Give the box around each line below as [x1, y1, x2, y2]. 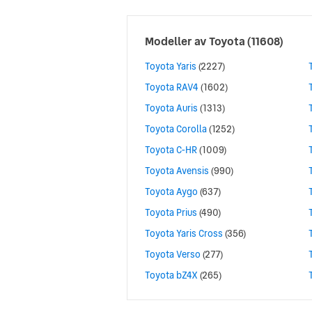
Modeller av [145, 33, 209, 50]
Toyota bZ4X [145, 268, 198, 283]
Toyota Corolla [145, 122, 207, 136]
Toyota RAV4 [145, 80, 198, 95]
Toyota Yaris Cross [145, 226, 223, 241]
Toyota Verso [145, 247, 201, 262]
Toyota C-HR [145, 143, 197, 157]
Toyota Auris [145, 101, 198, 116]
